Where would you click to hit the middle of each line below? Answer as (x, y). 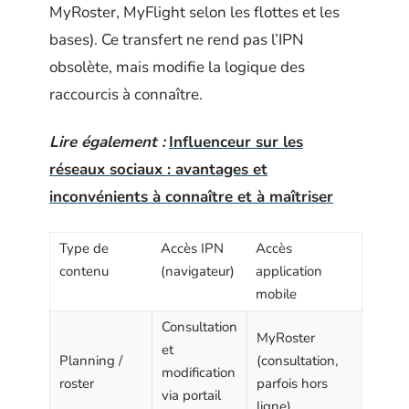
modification (199, 372)
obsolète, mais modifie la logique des (177, 67)
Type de (84, 248)
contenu (84, 271)
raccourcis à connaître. (126, 94)
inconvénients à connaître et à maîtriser (191, 197)
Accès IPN (192, 248)
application (289, 271)
